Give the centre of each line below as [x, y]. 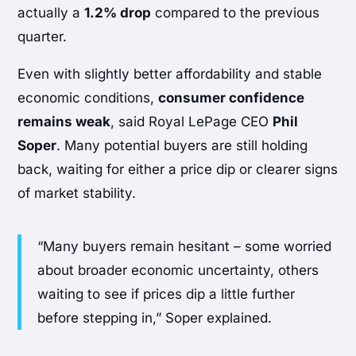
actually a [51, 13]
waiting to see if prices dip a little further [166, 294]
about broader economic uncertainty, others [178, 271]
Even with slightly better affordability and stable [170, 74]
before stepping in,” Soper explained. [155, 318]
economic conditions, [88, 98]
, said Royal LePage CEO [192, 122]
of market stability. [77, 193]
